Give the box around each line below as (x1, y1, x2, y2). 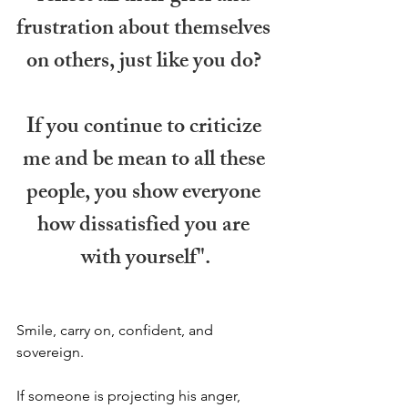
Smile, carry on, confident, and (16, 321, 217, 339)
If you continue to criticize (25, 108, 266, 148)
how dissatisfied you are (37, 207, 254, 246)
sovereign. (16, 342, 84, 361)
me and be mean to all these (22, 141, 270, 180)
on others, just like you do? (25, 43, 266, 82)
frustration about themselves (16, 10, 275, 49)
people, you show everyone (26, 174, 265, 213)
